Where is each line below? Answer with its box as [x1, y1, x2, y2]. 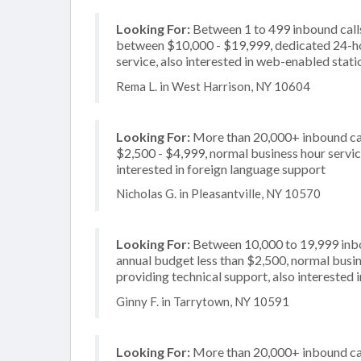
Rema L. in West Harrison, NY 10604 [116, 78, 310, 93]
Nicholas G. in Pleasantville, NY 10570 [116, 186, 321, 201]
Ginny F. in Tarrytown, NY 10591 [116, 293, 289, 309]
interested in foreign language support [116, 160, 326, 176]
